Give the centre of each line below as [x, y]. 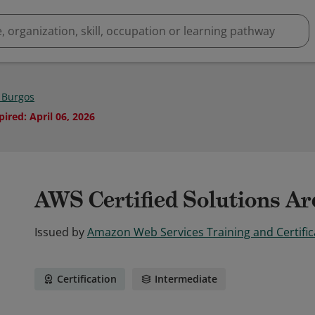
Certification [87, 279]
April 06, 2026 [62, 116]
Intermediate [186, 279]
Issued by [59, 232]
